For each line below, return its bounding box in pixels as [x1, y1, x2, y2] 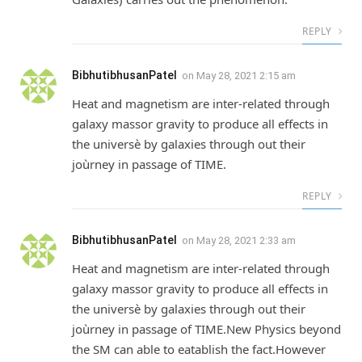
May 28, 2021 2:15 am [196, 69, 296, 82]
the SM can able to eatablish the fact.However [72, 340, 326, 357]
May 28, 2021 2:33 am [196, 234, 296, 246]
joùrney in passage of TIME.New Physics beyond [72, 320, 341, 337]
